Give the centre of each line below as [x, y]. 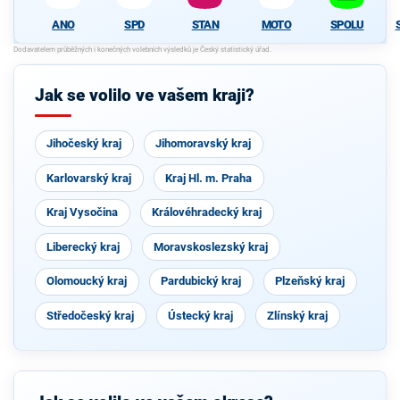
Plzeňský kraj [310, 281]
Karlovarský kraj [89, 178]
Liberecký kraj [83, 246]
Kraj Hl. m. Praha [209, 178]
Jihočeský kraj [84, 144]
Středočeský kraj [91, 315]
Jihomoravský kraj [204, 144]
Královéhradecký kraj [207, 212]
